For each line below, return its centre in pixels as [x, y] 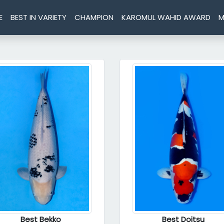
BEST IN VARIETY [39, 17]
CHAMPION [94, 17]
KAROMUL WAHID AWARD [166, 17]
